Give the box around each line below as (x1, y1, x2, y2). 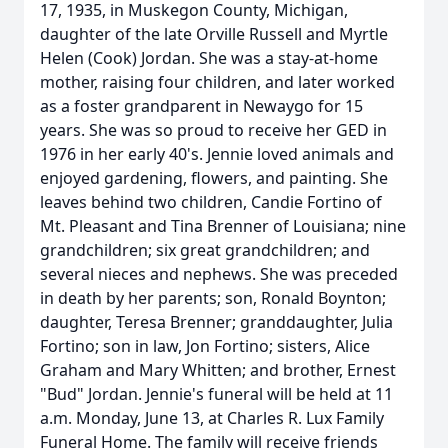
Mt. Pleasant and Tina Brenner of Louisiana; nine (40, 215, 406, 237)
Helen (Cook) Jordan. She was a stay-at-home (40, 47, 378, 69)
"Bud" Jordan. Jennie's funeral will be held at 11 (40, 383, 393, 405)
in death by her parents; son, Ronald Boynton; (40, 287, 386, 309)
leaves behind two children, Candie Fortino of (40, 191, 382, 213)
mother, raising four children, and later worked (40, 71, 395, 93)
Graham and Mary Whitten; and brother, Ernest (40, 359, 396, 381)
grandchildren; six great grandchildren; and (40, 239, 370, 261)
